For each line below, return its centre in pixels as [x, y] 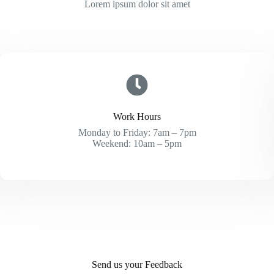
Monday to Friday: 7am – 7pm [137, 132]
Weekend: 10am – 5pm [137, 143]
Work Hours [137, 117]
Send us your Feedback [137, 265]
